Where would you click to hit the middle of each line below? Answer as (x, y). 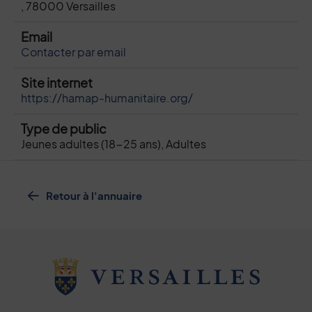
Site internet (57, 83)
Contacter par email (73, 52)
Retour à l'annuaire (94, 195)
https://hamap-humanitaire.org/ (107, 98)
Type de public (64, 128)
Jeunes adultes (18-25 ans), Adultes (114, 144)
